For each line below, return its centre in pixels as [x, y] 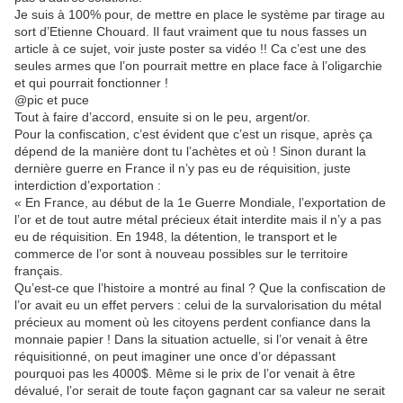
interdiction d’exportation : [88, 186]
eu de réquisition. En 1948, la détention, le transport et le [176, 237]
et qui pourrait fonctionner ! [91, 83]
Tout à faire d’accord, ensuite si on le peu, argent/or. [162, 117]
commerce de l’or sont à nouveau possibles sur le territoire [181, 254]
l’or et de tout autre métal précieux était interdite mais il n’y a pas [198, 220]
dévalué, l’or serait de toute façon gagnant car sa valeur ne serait [200, 391]
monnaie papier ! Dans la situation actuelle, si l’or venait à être [191, 340]
